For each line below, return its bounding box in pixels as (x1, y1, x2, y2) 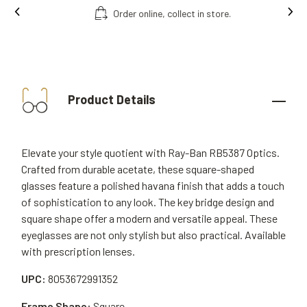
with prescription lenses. (21, 245, 135, 258)
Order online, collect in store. (104, 7, 222, 19)
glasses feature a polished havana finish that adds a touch (21, 179, 284, 192)
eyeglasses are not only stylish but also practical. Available (21, 228, 286, 241)
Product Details (65, 91, 156, 107)
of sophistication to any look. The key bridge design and (21, 195, 274, 208)
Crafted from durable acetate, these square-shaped (21, 162, 254, 175)
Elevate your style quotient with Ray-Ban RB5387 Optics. (21, 146, 280, 159)
